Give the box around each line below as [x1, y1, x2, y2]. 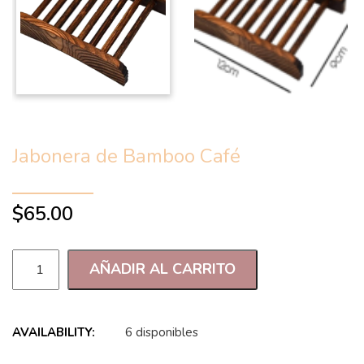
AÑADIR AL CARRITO [89, 259, 236, 279]
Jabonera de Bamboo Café [12, 142, 240, 169]
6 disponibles [125, 323, 198, 340]
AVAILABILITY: [12, 323, 95, 340]
